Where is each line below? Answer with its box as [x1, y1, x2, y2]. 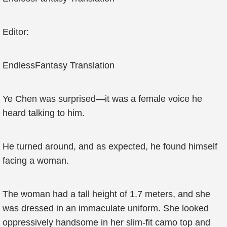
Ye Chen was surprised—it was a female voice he [3, 94, 202, 104]
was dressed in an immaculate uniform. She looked [3, 203, 209, 213]
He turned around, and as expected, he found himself [3, 141, 217, 152]
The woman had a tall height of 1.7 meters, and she [3, 189, 210, 199]
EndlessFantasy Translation [3, 60, 115, 70]
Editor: [3, 27, 29, 37]
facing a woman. [3, 156, 69, 166]
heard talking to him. [3, 108, 85, 118]
